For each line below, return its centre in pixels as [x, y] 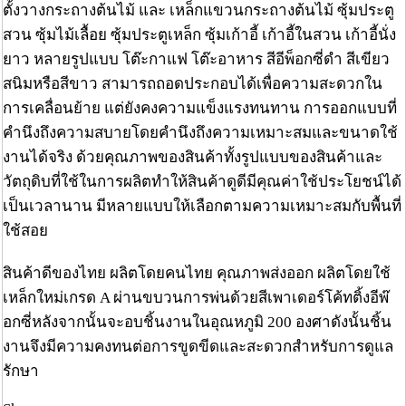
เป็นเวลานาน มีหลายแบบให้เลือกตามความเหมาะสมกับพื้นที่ [202, 207]
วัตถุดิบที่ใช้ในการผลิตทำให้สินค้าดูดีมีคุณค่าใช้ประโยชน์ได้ [202, 182]
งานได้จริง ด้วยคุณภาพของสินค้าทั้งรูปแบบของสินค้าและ [193, 158]
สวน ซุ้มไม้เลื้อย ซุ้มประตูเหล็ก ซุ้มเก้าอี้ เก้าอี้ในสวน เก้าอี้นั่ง [199, 35]
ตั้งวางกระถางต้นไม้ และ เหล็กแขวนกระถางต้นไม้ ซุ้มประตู [198, 11]
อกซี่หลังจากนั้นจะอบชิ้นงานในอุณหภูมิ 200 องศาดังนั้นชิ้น [197, 323]
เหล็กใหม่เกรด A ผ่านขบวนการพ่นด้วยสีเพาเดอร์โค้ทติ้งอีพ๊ [196, 298]
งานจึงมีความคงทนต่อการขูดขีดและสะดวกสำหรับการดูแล [198, 347]
